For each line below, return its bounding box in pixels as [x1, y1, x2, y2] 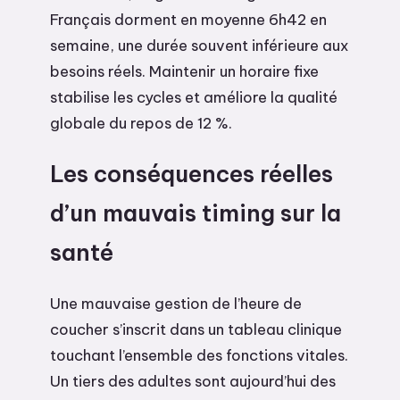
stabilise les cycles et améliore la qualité [50, 87, 337, 107]
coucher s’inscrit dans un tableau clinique [50, 320, 342, 339]
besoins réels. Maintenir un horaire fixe [50, 62, 319, 81]
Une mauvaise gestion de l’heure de [50, 294, 302, 313]
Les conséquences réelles [50, 160, 333, 189]
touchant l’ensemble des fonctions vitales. [50, 346, 348, 365]
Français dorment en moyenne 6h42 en [50, 10, 327, 29]
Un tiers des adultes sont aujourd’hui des [50, 371, 336, 391]
